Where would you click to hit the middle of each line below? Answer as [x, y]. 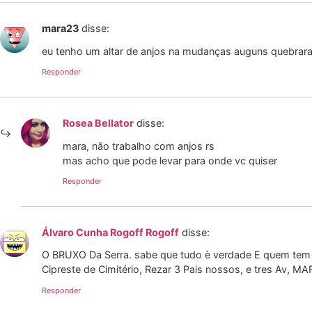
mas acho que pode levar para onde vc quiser [170, 160]
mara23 [60, 29]
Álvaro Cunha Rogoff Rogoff [110, 232]
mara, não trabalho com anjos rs [139, 146]
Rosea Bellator [98, 123]
